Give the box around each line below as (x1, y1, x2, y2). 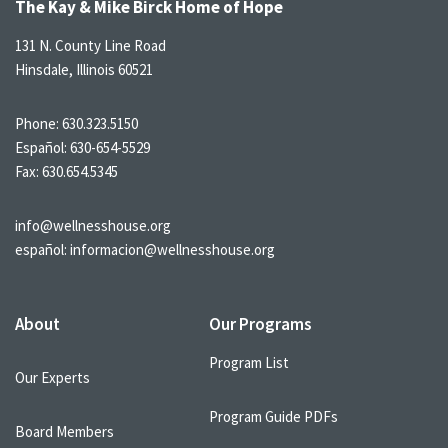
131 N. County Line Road (15, 36, 166, 55)
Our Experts (15, 368, 90, 387)
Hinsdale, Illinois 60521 (15, 60, 153, 79)
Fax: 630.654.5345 (15, 162, 118, 181)
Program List (209, 353, 289, 372)
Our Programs (209, 313, 312, 335)
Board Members (15, 422, 114, 441)
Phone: (15, 114, 62, 133)
